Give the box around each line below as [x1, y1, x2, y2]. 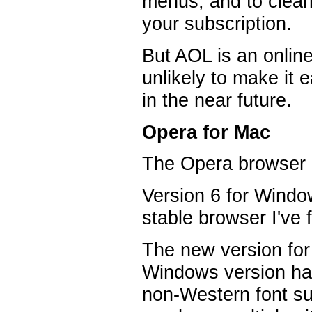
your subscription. [142, 13, 292, 35]
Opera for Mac [142, 120, 270, 143]
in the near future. [142, 89, 292, 111]
